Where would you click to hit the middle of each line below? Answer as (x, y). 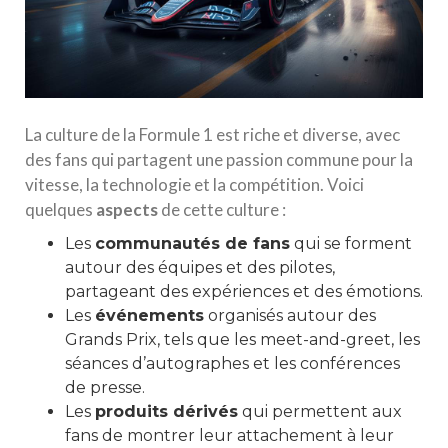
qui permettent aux (320, 411)
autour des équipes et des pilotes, (200, 267)
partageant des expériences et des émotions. (244, 291)
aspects (127, 209)
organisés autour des (290, 315)
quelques (60, 209)
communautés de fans (192, 243)
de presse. (105, 387)
